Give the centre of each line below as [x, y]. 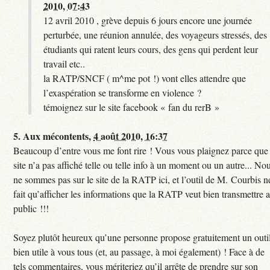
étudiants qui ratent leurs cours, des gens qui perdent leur [151, 49]
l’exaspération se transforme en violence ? [123, 93]
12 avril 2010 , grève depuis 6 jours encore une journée [148, 20]
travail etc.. [64, 64]
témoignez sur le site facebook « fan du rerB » [132, 107]
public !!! [31, 209]
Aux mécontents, [58, 136]
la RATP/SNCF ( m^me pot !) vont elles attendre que [145, 78]
